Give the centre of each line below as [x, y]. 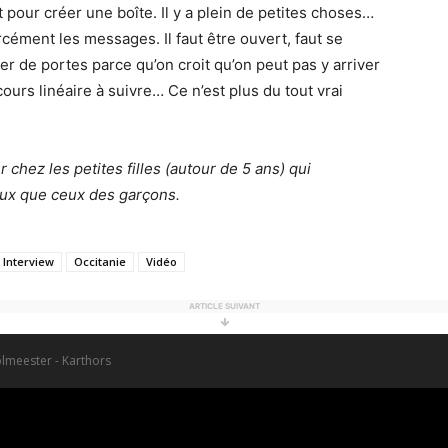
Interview [28, 261]
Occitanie [100, 261]
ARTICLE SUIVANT [224, 305]
